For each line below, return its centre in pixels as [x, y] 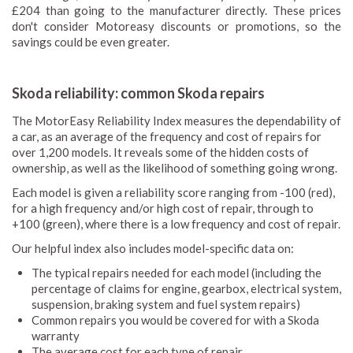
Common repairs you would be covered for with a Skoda [175, 320]
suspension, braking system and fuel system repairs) [166, 304]
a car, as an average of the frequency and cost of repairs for [167, 136]
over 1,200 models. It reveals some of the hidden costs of [160, 152]
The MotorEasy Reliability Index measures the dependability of [176, 120]
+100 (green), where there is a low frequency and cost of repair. [176, 223]
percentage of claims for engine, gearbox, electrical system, [186, 288]
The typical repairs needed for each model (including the [176, 272]
